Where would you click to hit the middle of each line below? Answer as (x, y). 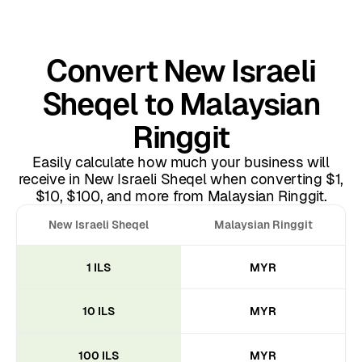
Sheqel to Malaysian (181, 104)
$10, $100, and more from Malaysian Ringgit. (181, 196)
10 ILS (99, 311)
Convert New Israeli (181, 71)
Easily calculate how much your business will (181, 162)
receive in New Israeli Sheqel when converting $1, (181, 179)
